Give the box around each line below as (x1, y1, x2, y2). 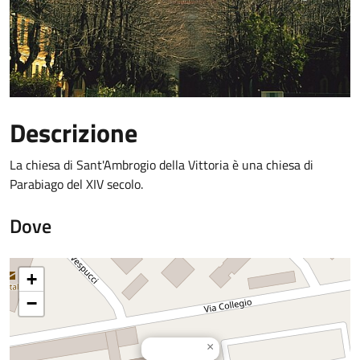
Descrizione (10, 113, 137, 152)
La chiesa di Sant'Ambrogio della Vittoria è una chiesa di (10, 155, 313, 174)
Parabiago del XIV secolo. (10, 174, 143, 194)
